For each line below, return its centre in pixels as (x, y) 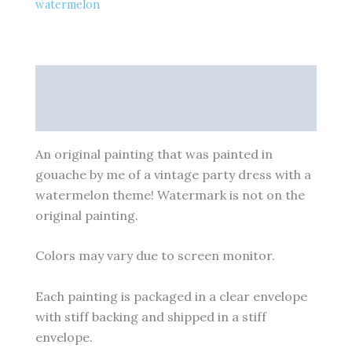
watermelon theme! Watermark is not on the (170, 194)
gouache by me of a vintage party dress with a (173, 174)
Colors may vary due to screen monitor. (155, 256)
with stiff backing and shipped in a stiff (151, 316)
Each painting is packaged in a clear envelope (171, 296)
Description (71, 81)
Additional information (104, 114)
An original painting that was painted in (154, 154)
